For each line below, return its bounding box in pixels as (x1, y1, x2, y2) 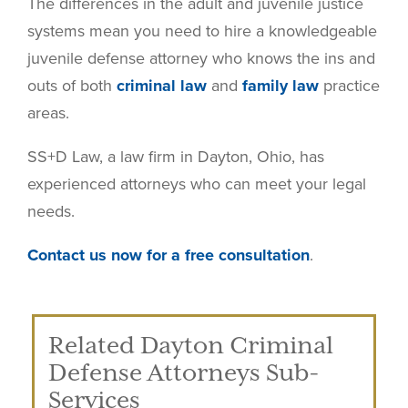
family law (242, 76, 319, 97)
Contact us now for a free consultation (27, 245, 310, 266)
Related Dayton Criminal (48, 331, 334, 359)
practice (319, 76, 380, 97)
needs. (27, 201, 75, 222)
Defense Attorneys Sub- (48, 358, 321, 386)
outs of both (27, 76, 117, 97)
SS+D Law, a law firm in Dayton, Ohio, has (27, 147, 324, 168)
